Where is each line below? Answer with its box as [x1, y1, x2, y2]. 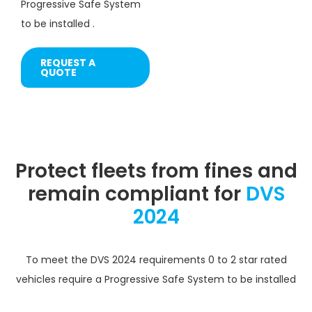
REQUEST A [40, 55, 95, 70]
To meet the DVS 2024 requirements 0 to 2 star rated [25, 252, 287, 267]
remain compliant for [27, 180, 246, 208]
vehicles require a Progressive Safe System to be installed [16, 272, 296, 286]
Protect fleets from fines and [15, 157, 297, 185]
